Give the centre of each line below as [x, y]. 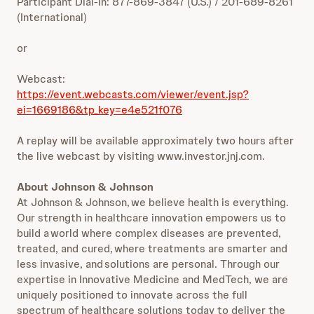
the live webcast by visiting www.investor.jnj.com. [141, 156]
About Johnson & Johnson [85, 187]
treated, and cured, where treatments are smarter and [152, 248]
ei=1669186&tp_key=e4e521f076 [100, 110]
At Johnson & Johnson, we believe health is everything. [153, 202]
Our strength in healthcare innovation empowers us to [151, 218]
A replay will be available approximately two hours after [155, 141]
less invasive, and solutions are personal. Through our [148, 264]
